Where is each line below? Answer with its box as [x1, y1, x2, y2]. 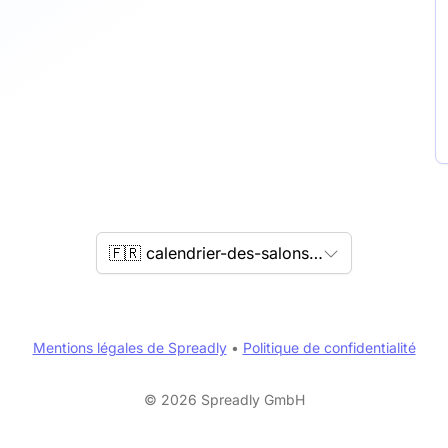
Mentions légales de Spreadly [32, 339, 227, 356]
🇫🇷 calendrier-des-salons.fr [309, 243, 323, 263]
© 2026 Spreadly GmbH [143, 391, 305, 408]
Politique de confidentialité [242, 339, 416, 356]
